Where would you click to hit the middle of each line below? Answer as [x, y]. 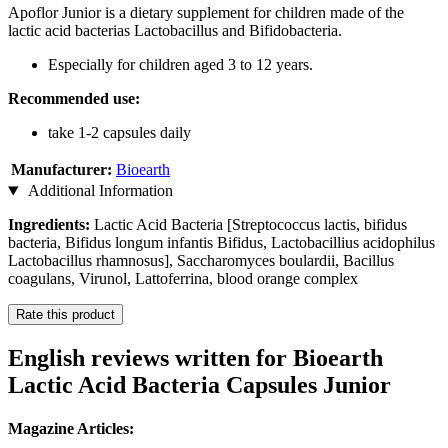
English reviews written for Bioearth [195, 358]
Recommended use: [74, 99]
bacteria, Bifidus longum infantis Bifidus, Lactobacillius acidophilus [221, 243]
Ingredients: [51, 225]
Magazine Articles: [71, 429]
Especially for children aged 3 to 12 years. [180, 65]
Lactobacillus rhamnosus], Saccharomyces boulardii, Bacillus [201, 261]
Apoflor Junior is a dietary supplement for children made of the [206, 13]
